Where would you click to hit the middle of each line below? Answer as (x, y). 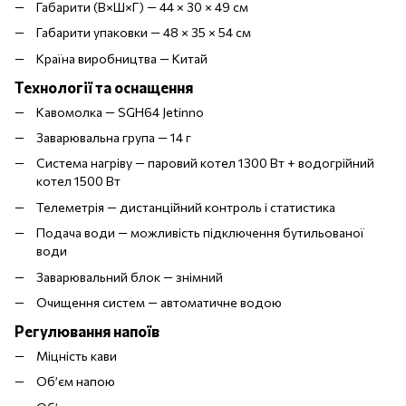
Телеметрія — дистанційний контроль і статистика (186, 207)
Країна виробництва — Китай (122, 58)
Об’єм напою (76, 382)
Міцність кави (77, 355)
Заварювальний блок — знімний (130, 276)
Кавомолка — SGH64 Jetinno (120, 111)
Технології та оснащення (104, 87)
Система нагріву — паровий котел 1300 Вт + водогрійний (205, 163)
